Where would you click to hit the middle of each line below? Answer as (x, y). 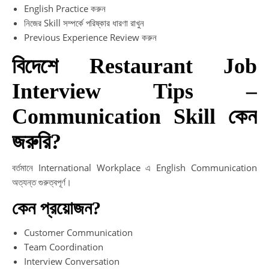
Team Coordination (64, 246)
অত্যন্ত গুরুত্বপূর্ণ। (42, 182)
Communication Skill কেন (134, 116)
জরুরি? (37, 141)
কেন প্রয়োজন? (56, 208)
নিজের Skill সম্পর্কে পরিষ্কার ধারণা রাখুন (84, 23)
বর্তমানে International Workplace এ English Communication (134, 167)
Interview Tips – (134, 91)
